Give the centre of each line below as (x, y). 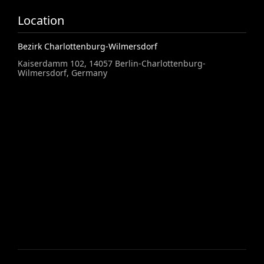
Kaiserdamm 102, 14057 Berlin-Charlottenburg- (112, 63)
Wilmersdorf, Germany (63, 73)
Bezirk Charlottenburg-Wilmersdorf (88, 46)
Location (41, 20)
